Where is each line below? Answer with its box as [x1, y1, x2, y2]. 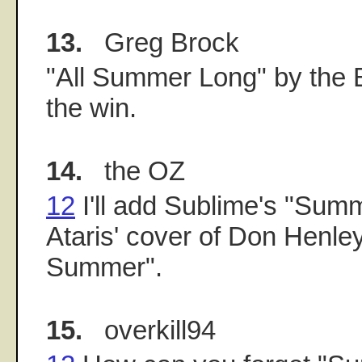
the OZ [82, 156, 185, 187]
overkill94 [82, 315, 216, 346]
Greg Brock [82, 27, 239, 58]
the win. [46, 93, 137, 124]
